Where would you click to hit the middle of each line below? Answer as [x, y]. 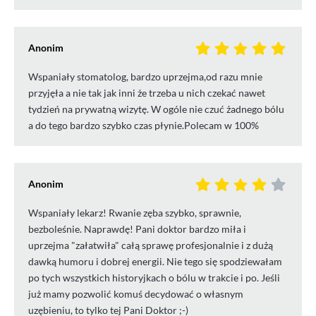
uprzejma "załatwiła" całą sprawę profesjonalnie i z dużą [151, 245]
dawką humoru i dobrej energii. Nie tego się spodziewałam [155, 262]
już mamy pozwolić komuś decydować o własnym [136, 294]
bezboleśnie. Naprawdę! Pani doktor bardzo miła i [137, 229]
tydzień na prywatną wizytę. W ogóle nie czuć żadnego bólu [156, 109]
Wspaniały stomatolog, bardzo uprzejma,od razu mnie [145, 77]
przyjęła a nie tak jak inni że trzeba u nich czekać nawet [147, 93]
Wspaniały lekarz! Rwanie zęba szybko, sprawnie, [135, 213]
